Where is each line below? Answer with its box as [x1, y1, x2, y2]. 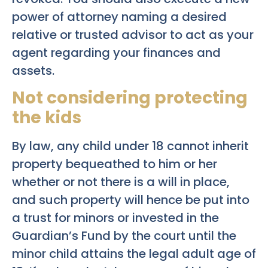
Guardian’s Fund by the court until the [12, 227, 236, 245]
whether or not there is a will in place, [12, 173, 230, 191]
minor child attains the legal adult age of [12, 245, 256, 263]
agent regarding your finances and [12, 44, 221, 61]
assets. [12, 62, 54, 79]
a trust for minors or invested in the [12, 209, 219, 227]
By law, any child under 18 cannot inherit [12, 138, 249, 155]
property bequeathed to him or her [12, 156, 217, 173]
